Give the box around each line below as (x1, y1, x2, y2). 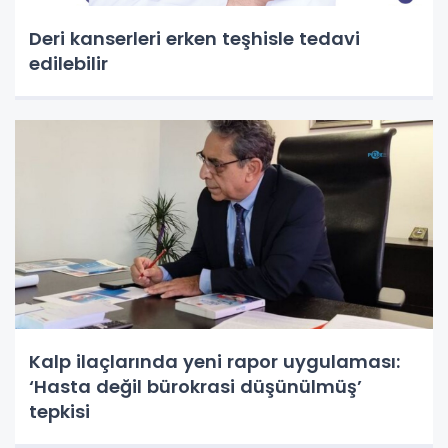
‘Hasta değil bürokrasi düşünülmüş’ (29, 373, 362, 399)
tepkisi (29, 398, 90, 424)
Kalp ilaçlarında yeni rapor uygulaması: (29, 348, 400, 374)
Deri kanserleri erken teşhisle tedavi (29, 25, 360, 51)
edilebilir (29, 50, 108, 76)
